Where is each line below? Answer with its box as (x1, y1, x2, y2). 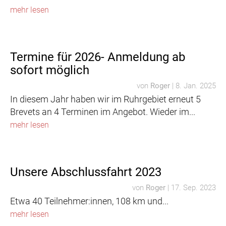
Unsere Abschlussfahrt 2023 (10, 165, 161, 179)
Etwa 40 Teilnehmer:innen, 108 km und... (10, 196, 168, 206)
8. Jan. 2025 (176, 81, 216, 90)
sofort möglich (10, 63, 89, 77)
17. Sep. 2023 (171, 183, 216, 192)
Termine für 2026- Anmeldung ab (10, 50, 185, 64)
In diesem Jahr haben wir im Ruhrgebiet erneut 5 (10, 94, 201, 104)
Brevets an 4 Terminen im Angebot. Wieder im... (10, 106, 195, 117)
